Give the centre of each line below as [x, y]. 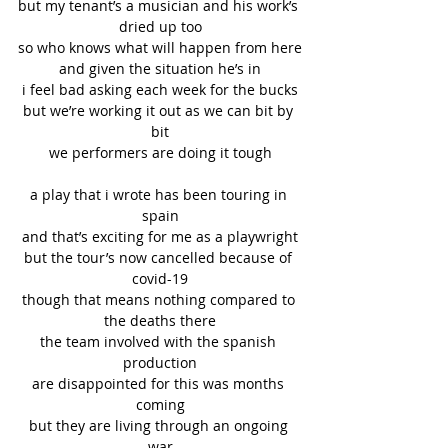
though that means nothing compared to [160, 300]
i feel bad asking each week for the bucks [160, 90]
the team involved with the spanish [160, 342]
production [160, 363]
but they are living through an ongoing [160, 426]
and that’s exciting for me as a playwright [160, 237]
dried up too [160, 27]
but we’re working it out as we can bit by [160, 111]
